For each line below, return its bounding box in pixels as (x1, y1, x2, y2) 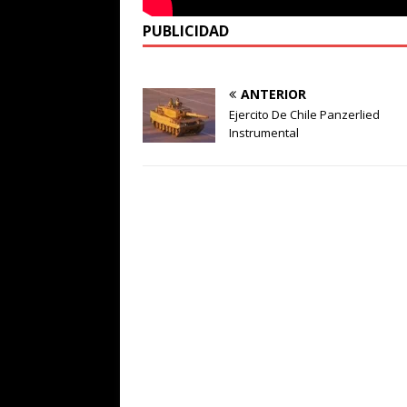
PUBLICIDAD (143, 21, 229, 42)
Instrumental (229, 124, 299, 142)
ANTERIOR (241, 85, 306, 104)
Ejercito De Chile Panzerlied (229, 106, 380, 124)
